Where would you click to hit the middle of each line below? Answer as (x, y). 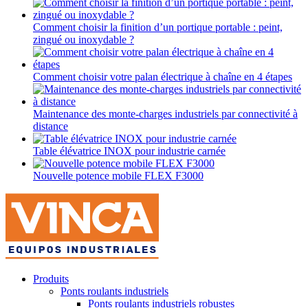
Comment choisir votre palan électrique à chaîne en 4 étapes (163, 77)
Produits (51, 279)
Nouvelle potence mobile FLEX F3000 (118, 176)
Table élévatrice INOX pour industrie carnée (129, 151)
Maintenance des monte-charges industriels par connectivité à (165, 114)
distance (51, 126)
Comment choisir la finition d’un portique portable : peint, (158, 27)
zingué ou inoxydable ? (84, 40)
